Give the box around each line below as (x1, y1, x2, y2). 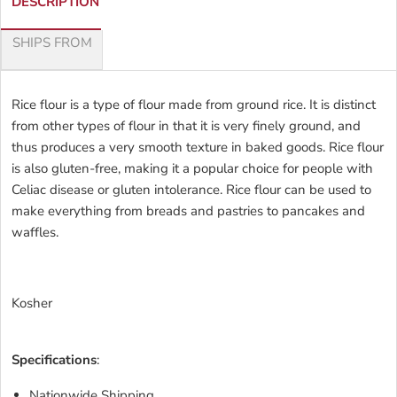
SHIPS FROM (12, 33, 92, 51)
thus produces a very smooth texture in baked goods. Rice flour (12, 137, 384, 156)
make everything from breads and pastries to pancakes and (12, 201, 365, 220)
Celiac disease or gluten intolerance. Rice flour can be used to (12, 180, 371, 198)
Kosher (12, 293, 52, 312)
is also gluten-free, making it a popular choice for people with (12, 159, 373, 177)
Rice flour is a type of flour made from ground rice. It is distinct (12, 95, 376, 113)
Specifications (12, 350, 97, 369)
